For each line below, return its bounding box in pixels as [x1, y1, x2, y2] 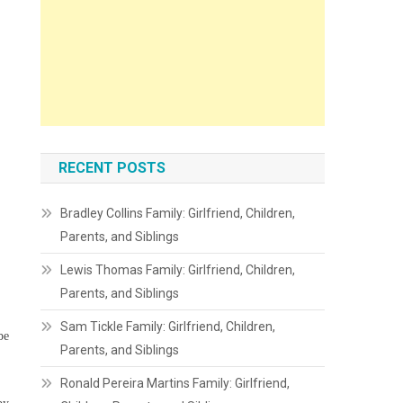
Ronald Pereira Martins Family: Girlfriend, [60, 376, 291, 390]
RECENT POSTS [58, 159, 166, 176]
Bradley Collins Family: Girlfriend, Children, [60, 206, 296, 220]
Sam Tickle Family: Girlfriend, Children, [60, 319, 276, 334]
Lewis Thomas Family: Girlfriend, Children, [60, 263, 296, 277]
